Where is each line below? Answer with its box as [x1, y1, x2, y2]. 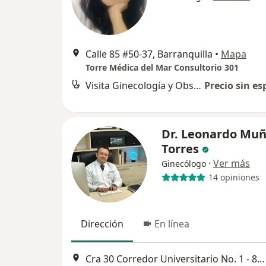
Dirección [81, 217, 123, 230]
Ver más [213, 156, 250, 170]
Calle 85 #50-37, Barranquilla [85, 47, 213, 61]
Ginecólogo [161, 157, 206, 169]
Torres [161, 140, 199, 157]
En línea [154, 217, 189, 230]
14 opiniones [208, 172, 259, 183]
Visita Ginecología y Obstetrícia [194, 78, 201, 92]
